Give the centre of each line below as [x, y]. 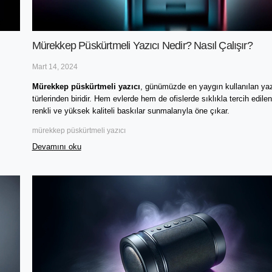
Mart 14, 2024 [55, 66]
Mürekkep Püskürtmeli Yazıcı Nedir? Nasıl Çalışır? [142, 46]
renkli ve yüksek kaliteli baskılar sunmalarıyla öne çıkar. [132, 110]
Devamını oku [56, 146]
